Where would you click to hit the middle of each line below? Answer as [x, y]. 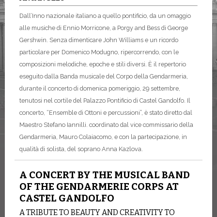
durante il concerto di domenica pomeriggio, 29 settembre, [100, 88]
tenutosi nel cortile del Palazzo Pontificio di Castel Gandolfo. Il [105, 100]
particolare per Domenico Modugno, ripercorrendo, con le [99, 52]
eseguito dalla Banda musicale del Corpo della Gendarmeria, [104, 76]
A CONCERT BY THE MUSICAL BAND [105, 175]
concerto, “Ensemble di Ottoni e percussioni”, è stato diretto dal [106, 112]
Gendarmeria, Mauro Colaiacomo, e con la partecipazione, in [103, 137]
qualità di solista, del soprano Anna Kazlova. [81, 149]
